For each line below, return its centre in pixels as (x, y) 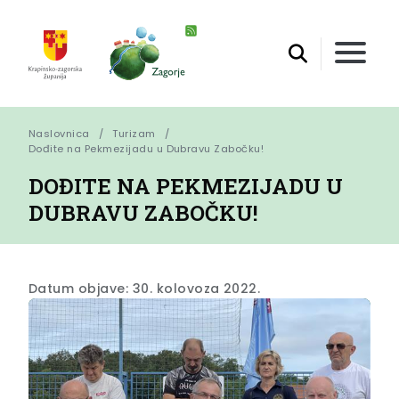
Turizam (134, 134)
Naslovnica (59, 134)
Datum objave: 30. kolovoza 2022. (145, 289)
